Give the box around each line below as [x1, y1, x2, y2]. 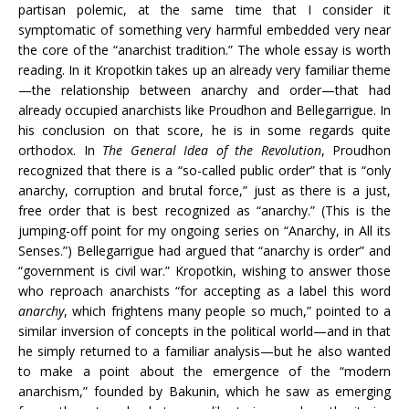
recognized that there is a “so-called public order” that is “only [18, 162, 391, 179]
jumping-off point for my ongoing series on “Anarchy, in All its [18, 222, 391, 239]
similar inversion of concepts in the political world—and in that [18, 322, 391, 340]
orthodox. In [18, 142, 102, 159]
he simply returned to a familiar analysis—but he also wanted [18, 342, 391, 360]
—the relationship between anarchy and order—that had [18, 81, 391, 99]
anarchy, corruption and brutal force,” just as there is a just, [18, 182, 391, 199]
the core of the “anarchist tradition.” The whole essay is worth [18, 41, 391, 58]
